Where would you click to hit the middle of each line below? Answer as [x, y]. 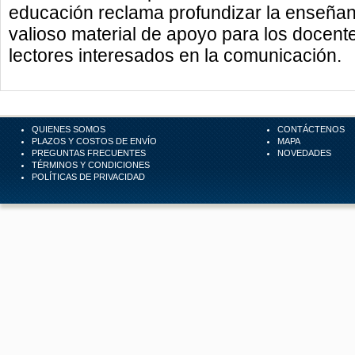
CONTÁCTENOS [311, 129]
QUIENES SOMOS [69, 129]
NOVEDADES [305, 153]
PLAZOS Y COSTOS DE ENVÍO [94, 141]
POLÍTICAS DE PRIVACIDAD [88, 177]
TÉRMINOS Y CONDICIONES [91, 165]
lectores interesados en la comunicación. [175, 55]
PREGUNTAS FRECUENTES [89, 153]
